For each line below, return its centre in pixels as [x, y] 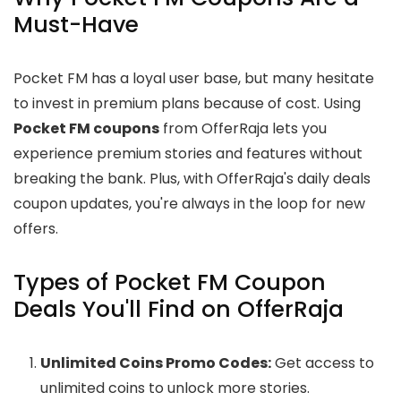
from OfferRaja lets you [243, 129]
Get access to [323, 363]
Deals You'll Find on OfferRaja [179, 310]
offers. [36, 229]
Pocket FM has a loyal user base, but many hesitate [194, 79]
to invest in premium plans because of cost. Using [187, 104]
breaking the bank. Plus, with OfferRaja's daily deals [192, 179]
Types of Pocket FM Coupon [170, 283]
